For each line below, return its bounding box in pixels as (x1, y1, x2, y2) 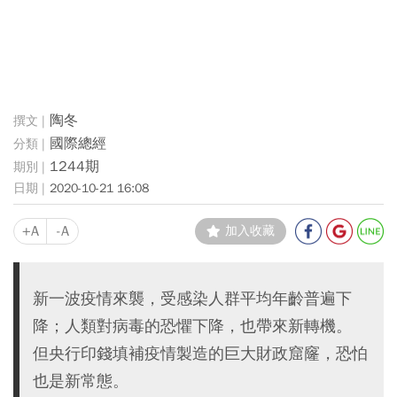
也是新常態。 (33, 370, 128, 392)
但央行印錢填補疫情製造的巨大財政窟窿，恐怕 (33, 343, 368, 364)
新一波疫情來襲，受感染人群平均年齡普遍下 (33, 288, 352, 309)
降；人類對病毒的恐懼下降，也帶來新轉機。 (33, 315, 352, 337)
